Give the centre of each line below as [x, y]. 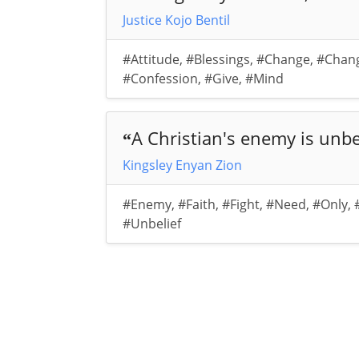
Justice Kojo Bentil [176, 20]
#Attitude [151, 60]
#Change [283, 60]
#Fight [240, 205]
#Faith [196, 205]
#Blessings [218, 60]
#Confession [160, 79]
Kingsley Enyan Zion [182, 165]
